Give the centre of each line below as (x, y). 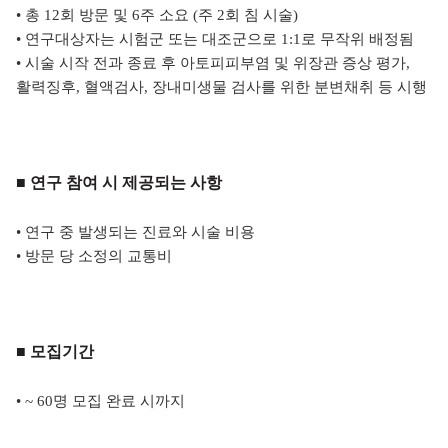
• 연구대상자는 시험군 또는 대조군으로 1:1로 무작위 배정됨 (215, 39)
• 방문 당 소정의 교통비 (94, 256)
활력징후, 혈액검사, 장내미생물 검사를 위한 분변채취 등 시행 (221, 87)
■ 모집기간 (55, 352)
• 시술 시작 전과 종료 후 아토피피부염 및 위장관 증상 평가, (213, 63)
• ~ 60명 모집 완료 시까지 (100, 401)
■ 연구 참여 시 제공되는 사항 (119, 183)
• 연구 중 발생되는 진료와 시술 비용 (135, 232)
